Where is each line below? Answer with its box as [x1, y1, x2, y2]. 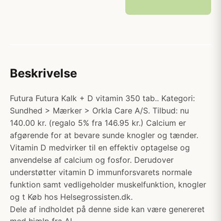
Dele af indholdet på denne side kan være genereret [10, 204, 205, 214]
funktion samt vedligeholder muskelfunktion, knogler [10, 180, 206, 189]
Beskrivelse [10, 66, 77, 80]
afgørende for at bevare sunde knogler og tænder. [10, 130, 198, 140]
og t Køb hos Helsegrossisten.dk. [10, 192, 133, 202]
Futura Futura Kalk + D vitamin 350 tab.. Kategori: [10, 93, 195, 103]
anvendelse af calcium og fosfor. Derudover [10, 155, 174, 165]
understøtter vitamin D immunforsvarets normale [10, 167, 192, 177]
